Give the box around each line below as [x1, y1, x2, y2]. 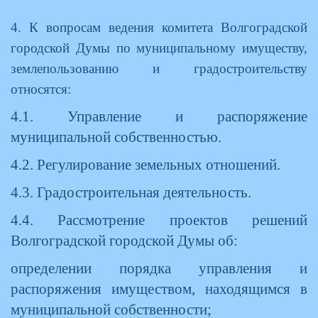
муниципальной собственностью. [11, 129, 221, 145]
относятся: [11, 82, 71, 97]
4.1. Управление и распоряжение [11, 109, 307, 124]
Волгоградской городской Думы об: [11, 233, 238, 248]
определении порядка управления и [11, 261, 307, 276]
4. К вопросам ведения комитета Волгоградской [11, 20, 307, 35]
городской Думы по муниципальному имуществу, [11, 40, 307, 55]
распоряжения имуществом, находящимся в [11, 281, 307, 297]
